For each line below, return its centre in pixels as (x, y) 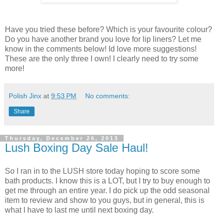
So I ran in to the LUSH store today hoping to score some (102, 171)
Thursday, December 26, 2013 (62, 138)
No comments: (108, 96)
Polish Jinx (25, 96)
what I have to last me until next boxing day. (80, 210)
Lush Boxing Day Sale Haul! (77, 148)
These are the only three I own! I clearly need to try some (102, 59)
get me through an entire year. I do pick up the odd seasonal (107, 191)
